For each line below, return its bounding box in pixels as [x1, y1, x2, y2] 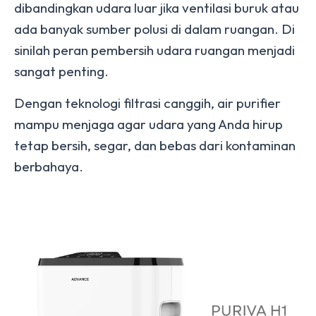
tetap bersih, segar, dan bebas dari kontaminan [14, 137, 296, 154]
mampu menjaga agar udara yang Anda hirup [14, 116, 283, 133]
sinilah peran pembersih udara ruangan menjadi [14, 42, 295, 59]
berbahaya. [14, 158, 83, 175]
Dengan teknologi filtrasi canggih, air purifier [14, 95, 281, 111]
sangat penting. [14, 63, 111, 80]
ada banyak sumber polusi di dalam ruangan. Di [14, 20, 295, 37]
